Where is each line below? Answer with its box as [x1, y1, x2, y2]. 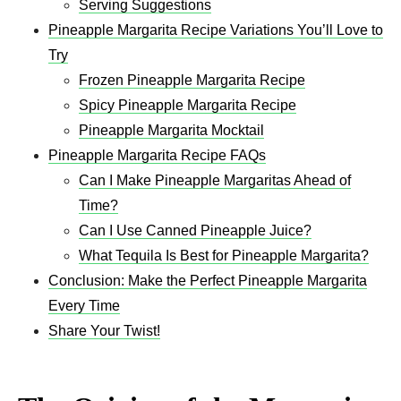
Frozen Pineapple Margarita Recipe [79, 72, 305, 88]
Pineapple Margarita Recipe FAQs [48, 147, 266, 163]
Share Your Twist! [48, 322, 160, 338]
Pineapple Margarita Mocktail [79, 122, 264, 138]
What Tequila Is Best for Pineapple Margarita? [79, 247, 369, 263]
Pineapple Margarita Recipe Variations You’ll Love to [48, 21, 383, 38]
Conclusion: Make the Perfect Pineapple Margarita [48, 272, 367, 288]
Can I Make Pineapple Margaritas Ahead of [79, 172, 351, 188]
